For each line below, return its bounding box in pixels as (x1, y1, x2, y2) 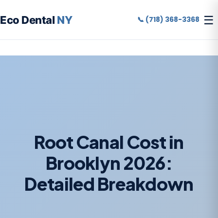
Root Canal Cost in (34, 131, 184, 153)
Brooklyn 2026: (46, 152, 172, 174)
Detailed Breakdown (24, 173, 194, 195)
